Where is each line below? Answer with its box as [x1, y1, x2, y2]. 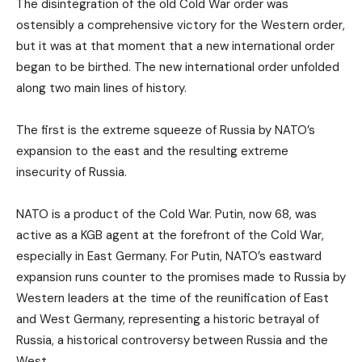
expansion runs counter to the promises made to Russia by [16, 269, 346, 286]
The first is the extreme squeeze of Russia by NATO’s [16, 122, 315, 139]
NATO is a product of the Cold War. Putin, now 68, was [16, 206, 317, 223]
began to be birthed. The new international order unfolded [16, 59, 339, 76]
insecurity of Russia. [16, 164, 127, 181]
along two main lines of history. [16, 80, 187, 97]
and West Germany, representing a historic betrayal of [16, 311, 319, 328]
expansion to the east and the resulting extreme [16, 143, 288, 160]
